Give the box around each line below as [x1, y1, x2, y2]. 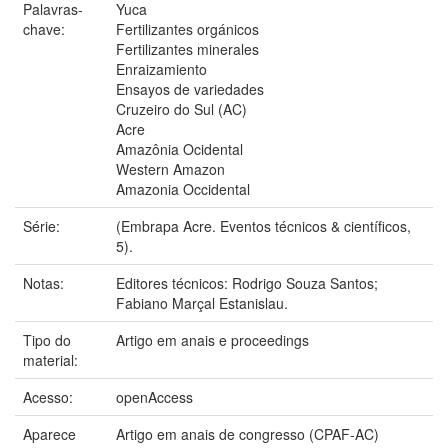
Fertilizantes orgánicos [116, 18, 259, 39]
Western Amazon [116, 158, 225, 179]
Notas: [23, 272, 68, 293]
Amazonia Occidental [116, 178, 250, 199]
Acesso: [23, 386, 77, 407]
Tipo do [23, 329, 71, 350]
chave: [23, 18, 69, 39]
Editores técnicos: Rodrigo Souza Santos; [116, 272, 378, 293]
